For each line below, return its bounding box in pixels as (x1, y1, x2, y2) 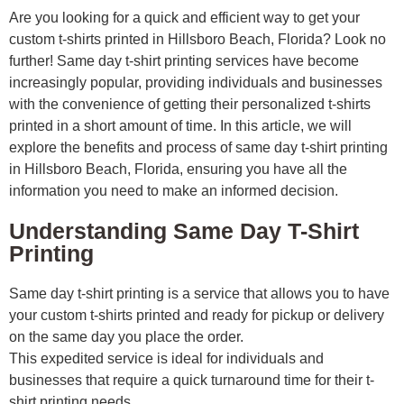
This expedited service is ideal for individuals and (9, 351, 324, 367)
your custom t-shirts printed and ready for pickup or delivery (9, 308, 384, 324)
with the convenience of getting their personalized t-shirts (9, 96, 371, 113)
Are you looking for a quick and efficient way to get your (9, 10, 360, 26)
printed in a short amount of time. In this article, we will (9, 118, 352, 134)
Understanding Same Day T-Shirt (9, 218, 359, 244)
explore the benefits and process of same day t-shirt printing (9, 140, 388, 156)
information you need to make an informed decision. (9, 183, 338, 199)
